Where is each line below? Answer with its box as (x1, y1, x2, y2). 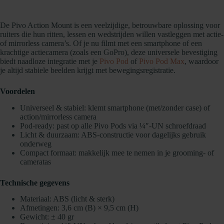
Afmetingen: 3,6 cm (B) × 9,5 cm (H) (20, 203, 138, 212)
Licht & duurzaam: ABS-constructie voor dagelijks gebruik (20, 130, 206, 139)
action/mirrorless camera (20, 112, 96, 121)
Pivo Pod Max (139, 56, 184, 65)
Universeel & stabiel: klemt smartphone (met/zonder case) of (20, 103, 210, 112)
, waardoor (184, 56, 218, 65)
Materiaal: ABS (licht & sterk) (20, 194, 114, 203)
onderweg (20, 139, 51, 148)
